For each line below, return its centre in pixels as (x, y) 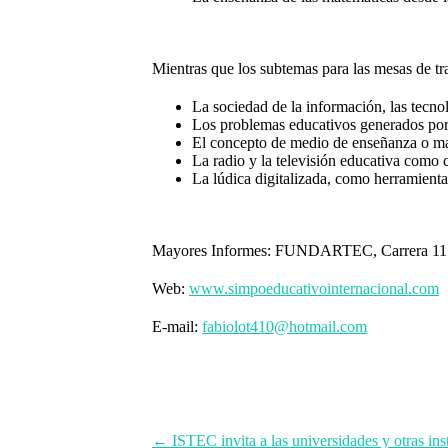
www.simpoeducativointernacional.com (314, 288)
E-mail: (177, 326)
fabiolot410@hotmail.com (284, 326)
